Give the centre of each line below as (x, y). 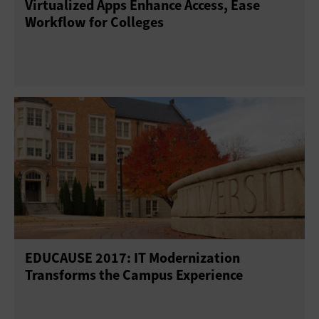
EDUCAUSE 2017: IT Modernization (132, 258)
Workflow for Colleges (94, 22)
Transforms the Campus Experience (134, 275)
